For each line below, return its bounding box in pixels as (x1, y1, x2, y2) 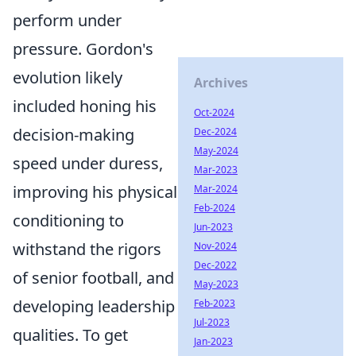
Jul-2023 (194, 315, 230, 329)
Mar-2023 (194, 163, 238, 176)
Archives (194, 74, 248, 91)
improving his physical (13, 181, 177, 203)
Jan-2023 (194, 335, 233, 348)
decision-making (13, 124, 134, 145)
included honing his (13, 95, 157, 117)
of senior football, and (13, 267, 174, 288)
